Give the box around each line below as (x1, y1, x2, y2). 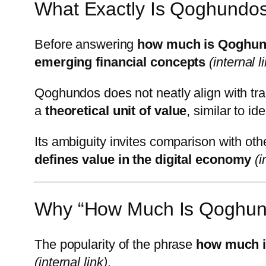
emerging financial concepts (34, 54, 206, 69)
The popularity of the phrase (34, 236, 197, 252)
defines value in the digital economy (34, 151, 252, 167)
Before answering (34, 36, 138, 52)
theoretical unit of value (45, 103, 187, 118)
